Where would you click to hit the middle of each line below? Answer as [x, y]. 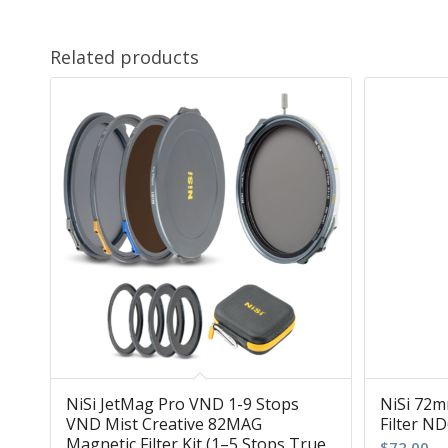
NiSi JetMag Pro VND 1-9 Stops [182, 403]
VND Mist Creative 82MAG [164, 423]
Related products [124, 57]
